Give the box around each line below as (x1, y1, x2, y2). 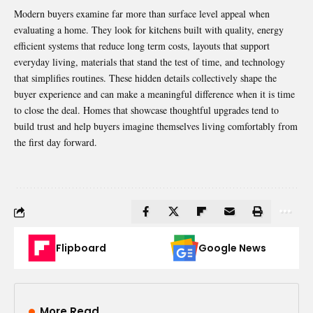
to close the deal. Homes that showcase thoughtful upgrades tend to (14, 103, 279, 117)
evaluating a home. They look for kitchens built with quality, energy (14, 23, 284, 37)
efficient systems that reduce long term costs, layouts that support (14, 39, 270, 53)
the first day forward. (14, 136, 97, 150)
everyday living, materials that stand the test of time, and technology (14, 55, 285, 69)
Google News (198, 241, 266, 256)
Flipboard (56, 241, 106, 256)
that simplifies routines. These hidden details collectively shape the (14, 71, 277, 85)
